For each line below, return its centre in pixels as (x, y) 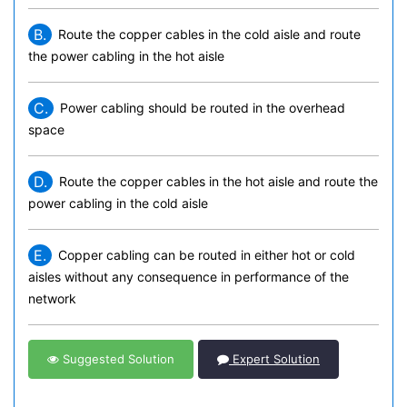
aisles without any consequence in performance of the (189, 277)
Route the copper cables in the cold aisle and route (209, 34)
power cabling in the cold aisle (118, 203)
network (52, 298)
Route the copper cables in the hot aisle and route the (218, 181)
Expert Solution (274, 359)
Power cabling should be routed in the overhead (203, 108)
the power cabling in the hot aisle (126, 56)
